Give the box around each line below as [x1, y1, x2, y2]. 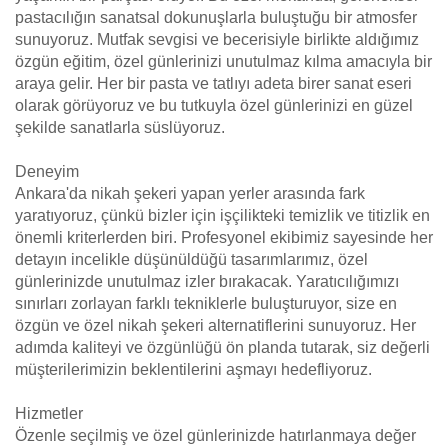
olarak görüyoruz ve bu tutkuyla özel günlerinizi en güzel [15, 97, 413, 114]
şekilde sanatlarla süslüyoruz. [15, 119, 225, 136]
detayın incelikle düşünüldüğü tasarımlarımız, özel [15, 251, 368, 268]
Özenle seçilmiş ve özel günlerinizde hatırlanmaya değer [15, 427, 416, 444]
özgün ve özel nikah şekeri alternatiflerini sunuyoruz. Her [15, 317, 416, 334]
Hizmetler [15, 405, 83, 422]
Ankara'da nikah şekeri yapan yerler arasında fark [15, 185, 365, 202]
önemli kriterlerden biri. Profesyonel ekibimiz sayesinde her [15, 229, 433, 246]
